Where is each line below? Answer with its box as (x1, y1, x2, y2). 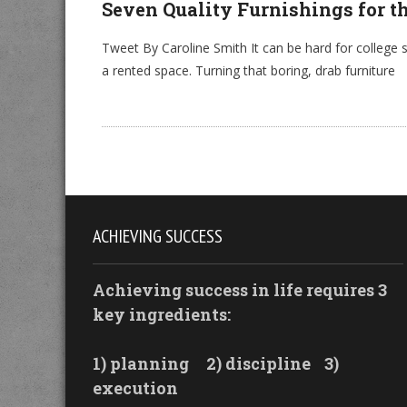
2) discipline (206, 352, 311, 374)
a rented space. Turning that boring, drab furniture (102, 62, 395, 79)
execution (93, 377, 178, 399)
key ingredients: (93, 303, 231, 325)
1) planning (93, 352, 189, 374)
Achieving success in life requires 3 (93, 279, 387, 301)
